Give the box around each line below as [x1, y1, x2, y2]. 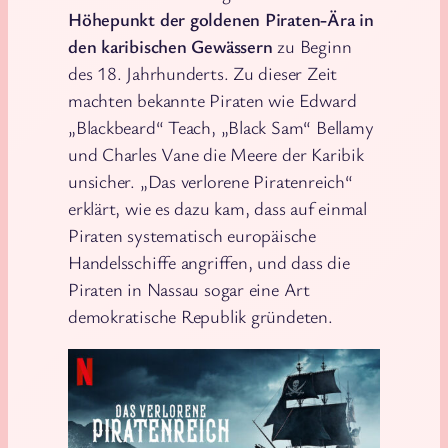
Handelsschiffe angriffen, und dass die [68, 250, 350, 275]
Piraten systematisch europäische [68, 223, 316, 248]
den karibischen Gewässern [68, 34, 273, 59]
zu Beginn [272, 34, 352, 59]
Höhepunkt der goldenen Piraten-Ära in [68, 7, 374, 32]
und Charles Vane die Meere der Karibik [68, 142, 364, 167]
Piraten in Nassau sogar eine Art [68, 277, 310, 302]
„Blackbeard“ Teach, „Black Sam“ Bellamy [68, 115, 374, 140]
